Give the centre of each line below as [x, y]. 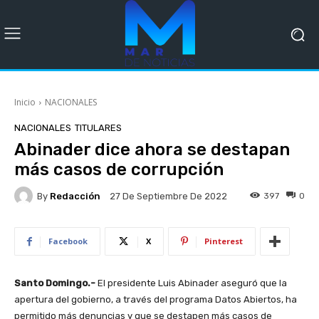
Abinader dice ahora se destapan [152, 150]
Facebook [68, 241]
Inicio [25, 102]
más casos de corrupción [119, 169]
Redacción [75, 196]
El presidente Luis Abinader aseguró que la [191, 283]
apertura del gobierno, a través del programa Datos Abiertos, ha [156, 299]
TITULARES [98, 128]
